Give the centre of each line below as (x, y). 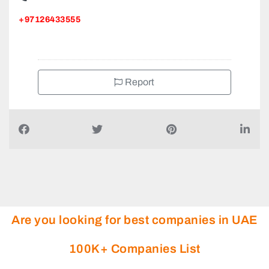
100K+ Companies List (134, 249)
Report (139, 82)
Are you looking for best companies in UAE (134, 220)
